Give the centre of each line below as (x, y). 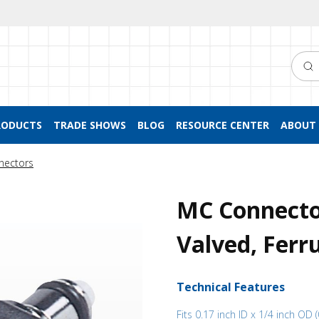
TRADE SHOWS (89, 125)
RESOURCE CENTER (222, 125)
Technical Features (231, 287)
